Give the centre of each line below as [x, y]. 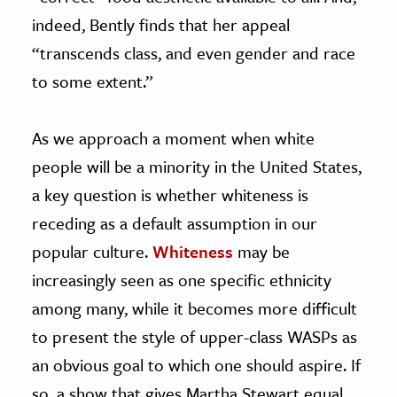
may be [261, 251]
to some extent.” [93, 81]
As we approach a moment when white [173, 137]
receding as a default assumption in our [175, 222]
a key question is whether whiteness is [170, 194]
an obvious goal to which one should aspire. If [196, 364]
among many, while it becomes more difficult [195, 307]
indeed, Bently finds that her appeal [161, 24]
